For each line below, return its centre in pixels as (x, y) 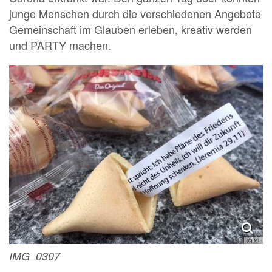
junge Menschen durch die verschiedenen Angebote (135, 13)
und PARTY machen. (60, 45)
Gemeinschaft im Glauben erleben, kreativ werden (131, 29)
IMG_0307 (35, 256)
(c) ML (253, 240)
